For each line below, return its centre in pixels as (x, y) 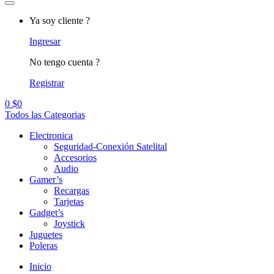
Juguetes (46, 235)
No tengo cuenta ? (65, 62)
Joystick (69, 224)
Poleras (43, 246)
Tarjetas (69, 202)
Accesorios (75, 157)
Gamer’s (46, 180)
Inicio (40, 266)
